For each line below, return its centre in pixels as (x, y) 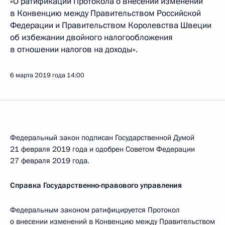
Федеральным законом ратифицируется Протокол (95, 210)
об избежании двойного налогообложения (91, 37)
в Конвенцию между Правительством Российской (105, 13)
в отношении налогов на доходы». (74, 49)
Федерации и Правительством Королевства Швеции (111, 25)
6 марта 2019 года (38, 75)
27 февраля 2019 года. (50, 161)
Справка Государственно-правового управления (96, 185)
